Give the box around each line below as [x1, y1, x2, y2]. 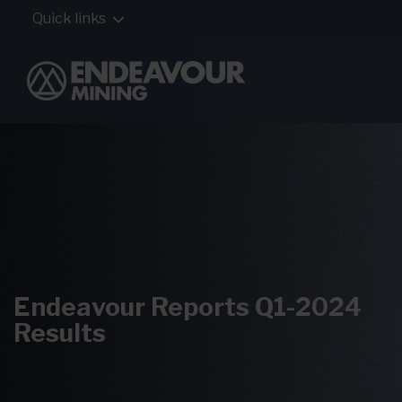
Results [13, 318, 106, 348]
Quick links [32, 10, 106, 27]
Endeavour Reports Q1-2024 [13, 292, 362, 322]
